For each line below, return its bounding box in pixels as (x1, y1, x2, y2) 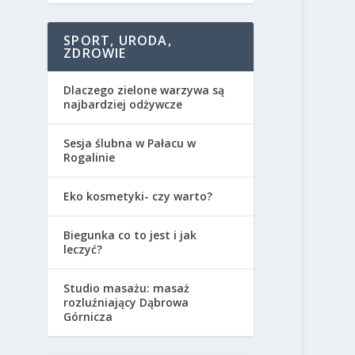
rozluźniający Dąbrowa (63, 295, 189, 310)
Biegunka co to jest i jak (63, 227, 197, 242)
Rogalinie (63, 150, 116, 165)
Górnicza (63, 309, 113, 324)
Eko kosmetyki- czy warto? (63, 189, 213, 204)
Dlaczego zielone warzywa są (63, 82, 225, 97)
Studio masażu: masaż (63, 281, 190, 296)
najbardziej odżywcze (63, 97, 183, 112)
